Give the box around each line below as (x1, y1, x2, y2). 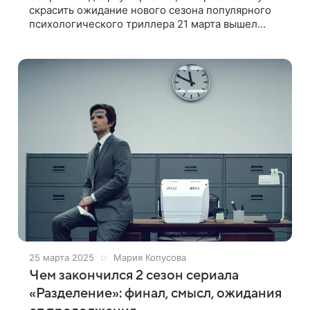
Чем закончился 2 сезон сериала (29, 268, 239, 283)
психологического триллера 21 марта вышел (29, 17, 257, 30)
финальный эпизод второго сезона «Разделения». (29, 31, 282, 44)
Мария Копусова (113, 252, 186, 263)
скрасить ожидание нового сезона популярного (29, 3, 271, 17)
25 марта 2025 (29, 252, 94, 263)
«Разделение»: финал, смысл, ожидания (29, 286, 282, 301)
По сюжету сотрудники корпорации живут (29, 45, 244, 58)
